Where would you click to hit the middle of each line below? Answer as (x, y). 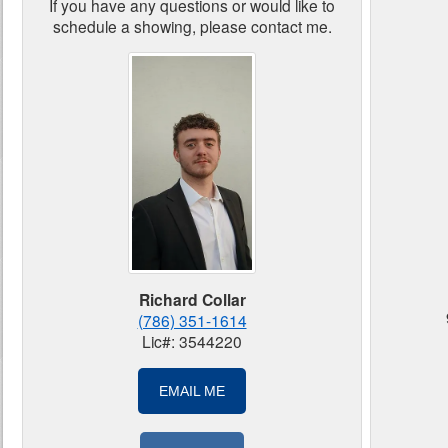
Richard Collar (192, 300)
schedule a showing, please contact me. (192, 25)
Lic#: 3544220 (192, 341)
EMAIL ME (192, 390)
